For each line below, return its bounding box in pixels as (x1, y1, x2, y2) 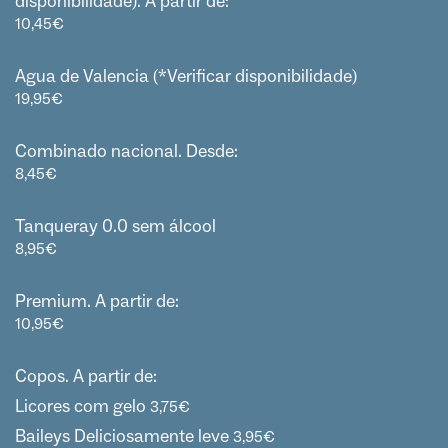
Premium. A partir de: (15, 289, 179, 313)
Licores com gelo (15, 394, 146, 418)
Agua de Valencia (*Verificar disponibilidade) (15, 64, 357, 88)
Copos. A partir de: (15, 364, 157, 388)
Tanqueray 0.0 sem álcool (15, 214, 216, 238)
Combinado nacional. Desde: (15, 139, 238, 163)
